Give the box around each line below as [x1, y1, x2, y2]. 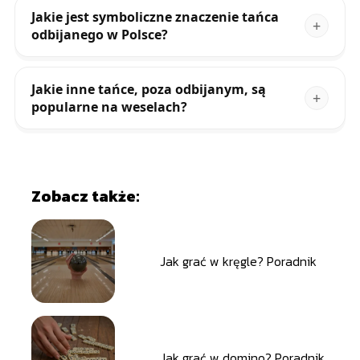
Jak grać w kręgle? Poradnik [159, 252, 317, 272]
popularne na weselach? [31, 98, 187, 117]
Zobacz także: [31, 184, 139, 209]
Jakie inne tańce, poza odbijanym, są [31, 80, 266, 99]
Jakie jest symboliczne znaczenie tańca [31, 8, 279, 27]
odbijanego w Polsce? [31, 26, 168, 44]
